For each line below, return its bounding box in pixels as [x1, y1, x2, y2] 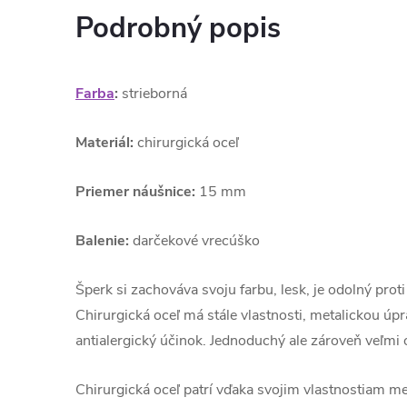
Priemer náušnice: [75, 182, 195, 202]
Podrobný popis [75, 9, 281, 47]
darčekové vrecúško [129, 231, 260, 251]
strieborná [118, 84, 187, 104]
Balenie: [75, 231, 129, 251]
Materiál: [75, 133, 134, 153]
